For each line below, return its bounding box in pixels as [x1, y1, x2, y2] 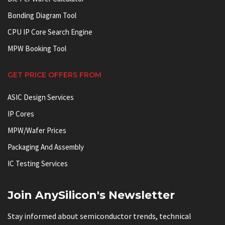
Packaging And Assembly [8, 142, 84, 152]
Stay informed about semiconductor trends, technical [8, 210, 191, 221]
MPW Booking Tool [8, 43, 66, 53]
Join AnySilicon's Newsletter [8, 188, 175, 202]
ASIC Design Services [8, 92, 74, 102]
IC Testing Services [8, 158, 68, 168]
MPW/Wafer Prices [8, 125, 66, 135]
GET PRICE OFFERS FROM [8, 70, 101, 79]
